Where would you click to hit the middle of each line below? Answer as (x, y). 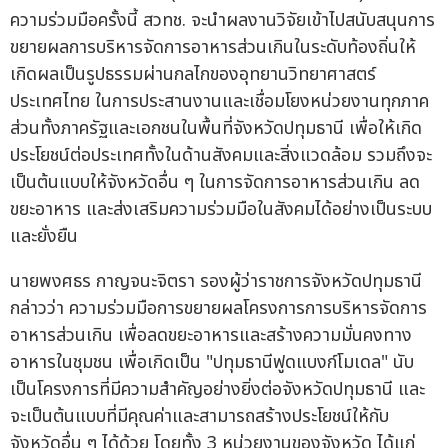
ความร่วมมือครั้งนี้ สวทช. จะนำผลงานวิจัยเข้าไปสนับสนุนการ (222, 21)
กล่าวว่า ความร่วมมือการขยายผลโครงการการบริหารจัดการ (218, 309)
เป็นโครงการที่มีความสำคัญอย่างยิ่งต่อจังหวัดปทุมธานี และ (217, 390)
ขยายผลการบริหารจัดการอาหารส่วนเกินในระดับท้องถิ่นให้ (213, 48)
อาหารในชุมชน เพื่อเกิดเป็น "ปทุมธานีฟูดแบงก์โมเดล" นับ (212, 363)
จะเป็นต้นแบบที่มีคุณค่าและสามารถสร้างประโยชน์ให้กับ (199, 417)
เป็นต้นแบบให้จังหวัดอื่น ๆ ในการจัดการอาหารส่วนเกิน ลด (215, 183)
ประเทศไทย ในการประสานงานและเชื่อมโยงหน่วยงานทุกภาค (219, 102)
